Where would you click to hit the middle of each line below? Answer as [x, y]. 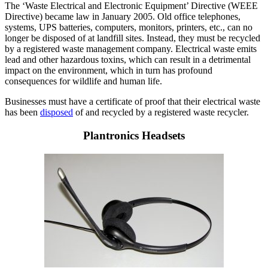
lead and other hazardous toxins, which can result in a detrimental [128, 60]
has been [22, 112]
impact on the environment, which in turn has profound [109, 71]
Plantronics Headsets [134, 136]
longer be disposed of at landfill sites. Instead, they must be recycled [133, 38]
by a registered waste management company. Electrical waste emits [131, 49]
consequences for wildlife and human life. [83, 81]
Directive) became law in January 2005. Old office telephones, [123, 17]
